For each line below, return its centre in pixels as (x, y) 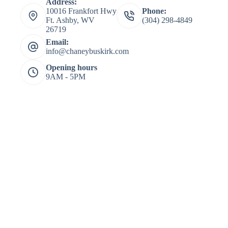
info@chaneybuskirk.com (87, 51)
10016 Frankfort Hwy (81, 11)
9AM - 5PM (66, 77)
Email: (57, 42)
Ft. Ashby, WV (70, 20)
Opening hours (72, 67)
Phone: (154, 11)
